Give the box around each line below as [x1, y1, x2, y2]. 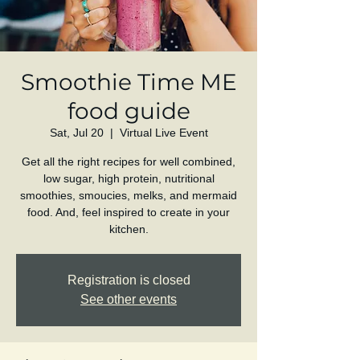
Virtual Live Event [119, 125, 208, 139]
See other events [80, 292, 177, 306]
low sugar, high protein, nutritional [43, 171, 215, 185]
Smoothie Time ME [20, 67, 237, 96]
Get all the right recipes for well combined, [22, 154, 235, 168]
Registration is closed [67, 272, 190, 287]
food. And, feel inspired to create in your [27, 205, 230, 219]
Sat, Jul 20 [49, 125, 104, 139]
